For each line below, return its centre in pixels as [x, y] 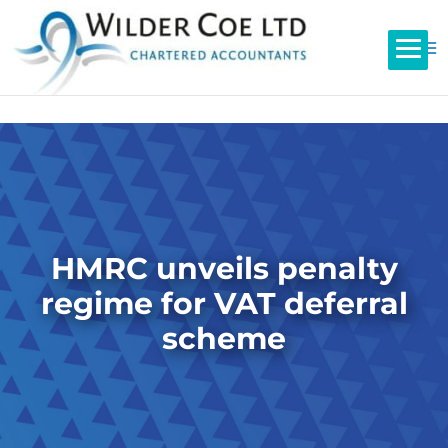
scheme [224, 338]
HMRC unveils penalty [224, 268]
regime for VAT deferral [224, 303]
